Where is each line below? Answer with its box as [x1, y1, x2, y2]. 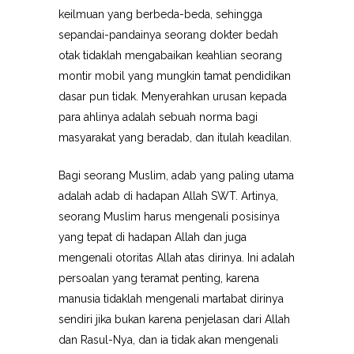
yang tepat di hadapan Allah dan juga [58, 231, 247, 243]
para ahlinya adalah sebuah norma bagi [58, 111, 258, 123]
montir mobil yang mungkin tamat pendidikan [58, 70, 291, 82]
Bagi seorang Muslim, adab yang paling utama [58, 169, 294, 182]
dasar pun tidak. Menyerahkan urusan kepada [58, 90, 287, 103]
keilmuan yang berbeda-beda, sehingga [58, 8, 262, 21]
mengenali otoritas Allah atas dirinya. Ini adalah [58, 251, 295, 264]
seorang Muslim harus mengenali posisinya [58, 210, 280, 223]
